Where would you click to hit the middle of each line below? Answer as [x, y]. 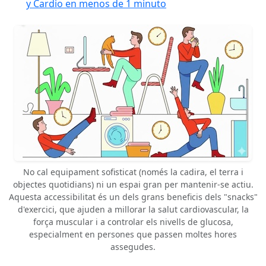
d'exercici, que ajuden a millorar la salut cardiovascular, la [133, 209]
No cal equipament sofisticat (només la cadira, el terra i [133, 172]
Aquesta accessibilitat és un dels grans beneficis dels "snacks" [133, 197]
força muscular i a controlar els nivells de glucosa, [133, 221]
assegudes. [133, 246]
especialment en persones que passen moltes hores [133, 234]
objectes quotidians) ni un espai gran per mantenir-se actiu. [133, 184]
